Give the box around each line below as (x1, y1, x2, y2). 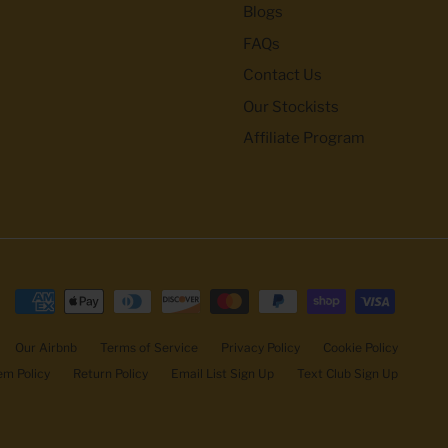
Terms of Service (100, 340, 198, 356)
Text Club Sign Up (297, 366, 398, 382)
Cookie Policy (323, 340, 398, 356)
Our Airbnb (15, 340, 77, 356)
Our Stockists (243, 97, 339, 116)
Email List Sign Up (171, 366, 274, 382)
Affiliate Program (243, 129, 365, 148)
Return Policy (73, 366, 148, 382)
